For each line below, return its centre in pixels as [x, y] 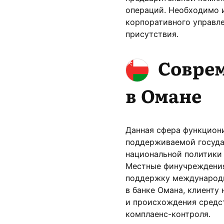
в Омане [163, 95]
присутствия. [152, 34]
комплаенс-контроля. [168, 214]
